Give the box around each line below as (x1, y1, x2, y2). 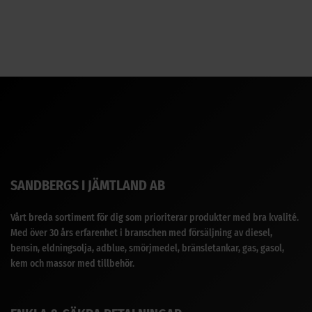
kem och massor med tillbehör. (10, 258, 134, 270)
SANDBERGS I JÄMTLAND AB (10, 177, 165, 194)
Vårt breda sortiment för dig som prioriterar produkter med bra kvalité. (10, 212, 299, 224)
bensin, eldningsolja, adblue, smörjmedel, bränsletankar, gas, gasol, (10, 242, 284, 255)
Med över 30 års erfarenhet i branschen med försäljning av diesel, (10, 227, 272, 240)
